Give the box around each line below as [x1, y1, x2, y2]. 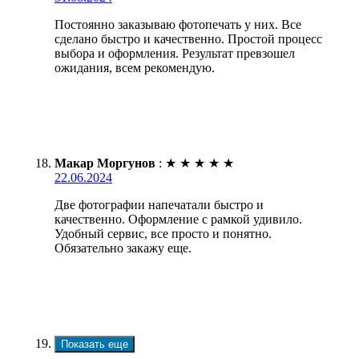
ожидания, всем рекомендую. [54, 60, 215, 75]
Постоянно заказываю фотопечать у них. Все [54, 17, 301, 31]
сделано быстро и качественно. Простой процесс [54, 31, 322, 46]
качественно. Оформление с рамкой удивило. [54, 212, 302, 226]
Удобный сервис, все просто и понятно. [54, 226, 272, 240]
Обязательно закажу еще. [54, 240, 192, 255]
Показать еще [61, 337, 128, 350]
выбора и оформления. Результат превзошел [54, 46, 295, 60]
